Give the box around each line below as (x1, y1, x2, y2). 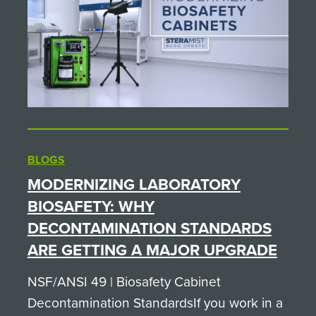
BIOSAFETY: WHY (27, 195, 154, 219)
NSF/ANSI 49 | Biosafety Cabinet (27, 272, 221, 292)
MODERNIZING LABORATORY (27, 173, 241, 197)
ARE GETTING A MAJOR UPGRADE (27, 238, 277, 262)
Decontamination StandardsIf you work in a (27, 293, 283, 313)
